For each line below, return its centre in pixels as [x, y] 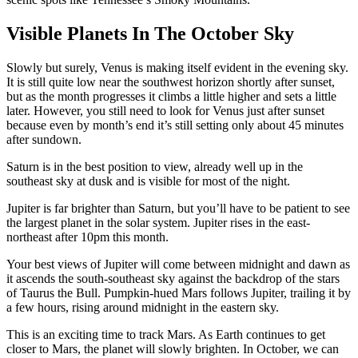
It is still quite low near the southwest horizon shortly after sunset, [171, 82]
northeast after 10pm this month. [88, 237]
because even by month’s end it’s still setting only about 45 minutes [175, 125]
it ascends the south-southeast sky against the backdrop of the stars [173, 278]
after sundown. [44, 139]
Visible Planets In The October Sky [150, 33]
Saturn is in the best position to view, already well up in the [155, 166]
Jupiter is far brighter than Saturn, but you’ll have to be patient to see [178, 208]
